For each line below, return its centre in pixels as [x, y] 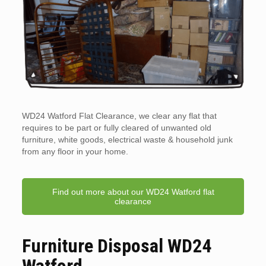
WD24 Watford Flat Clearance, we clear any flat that [119, 115]
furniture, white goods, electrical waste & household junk [127, 139]
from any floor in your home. [75, 151]
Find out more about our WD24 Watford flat [133, 191]
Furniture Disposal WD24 [116, 246]
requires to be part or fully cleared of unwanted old [116, 127]
